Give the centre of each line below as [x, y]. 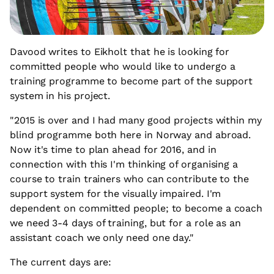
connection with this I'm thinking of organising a [124, 165]
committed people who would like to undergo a [123, 67]
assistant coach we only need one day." [102, 238]
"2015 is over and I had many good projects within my [136, 120]
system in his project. [60, 96]
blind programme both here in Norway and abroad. [131, 135]
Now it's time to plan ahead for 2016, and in [113, 150]
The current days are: [61, 262]
